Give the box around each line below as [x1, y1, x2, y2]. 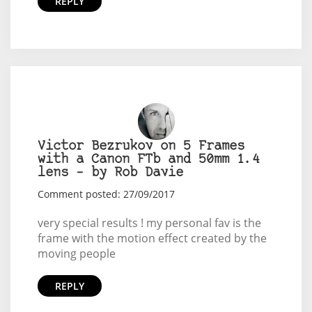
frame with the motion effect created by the [37, 230, 267, 246]
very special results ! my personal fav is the [37, 214, 261, 231]
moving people [37, 245, 116, 261]
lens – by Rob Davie [37, 166, 183, 180]
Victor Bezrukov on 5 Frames [37, 139, 244, 153]
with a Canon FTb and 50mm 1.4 [37, 153, 260, 166]
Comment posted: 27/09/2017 [37, 187, 175, 201]
